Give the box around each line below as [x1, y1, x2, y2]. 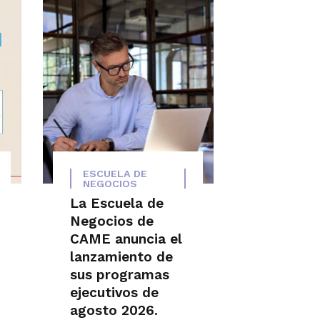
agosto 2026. [70, 301, 159, 319]
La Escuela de [70, 194, 164, 211]
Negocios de [70, 212, 154, 229]
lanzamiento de [70, 248, 174, 265]
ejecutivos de [70, 284, 159, 301]
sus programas [70, 266, 170, 283]
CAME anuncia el [70, 230, 183, 247]
